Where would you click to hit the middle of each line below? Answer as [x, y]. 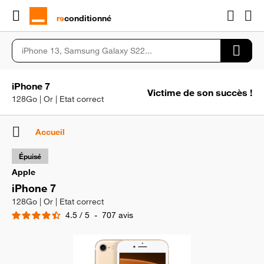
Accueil [50, 132]
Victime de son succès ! [200, 92]
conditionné [88, 18]
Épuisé [30, 156]
